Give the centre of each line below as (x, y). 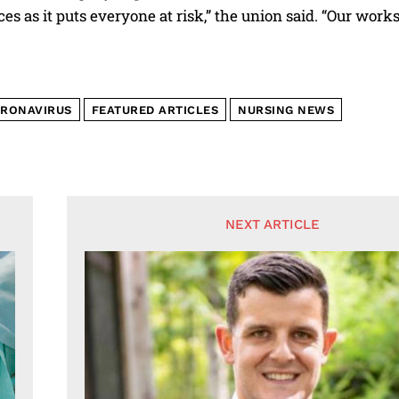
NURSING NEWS (286, 110)
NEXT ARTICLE (272, 224)
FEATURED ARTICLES (155, 110)
